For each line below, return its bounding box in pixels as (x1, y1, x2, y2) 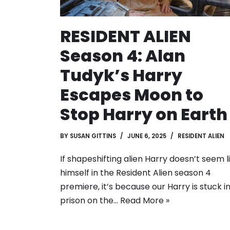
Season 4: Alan (60, 44, 185, 67)
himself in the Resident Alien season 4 (60, 166, 211, 179)
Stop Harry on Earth (60, 102, 227, 126)
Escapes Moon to (60, 83, 203, 106)
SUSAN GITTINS (70, 131, 116, 140)
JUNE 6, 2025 (127, 131, 166, 140)
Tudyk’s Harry (60, 63, 182, 87)
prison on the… (60, 194, 120, 206)
